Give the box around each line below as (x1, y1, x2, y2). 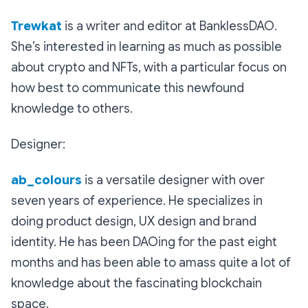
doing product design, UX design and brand (11, 214, 256, 230)
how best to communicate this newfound (11, 80, 244, 96)
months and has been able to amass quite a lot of (11, 255, 291, 271)
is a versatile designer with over (82, 173, 265, 188)
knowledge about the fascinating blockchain (11, 276, 262, 291)
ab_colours (11, 173, 82, 188)
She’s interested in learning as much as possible (11, 39, 282, 55)
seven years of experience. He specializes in (11, 193, 263, 209)
